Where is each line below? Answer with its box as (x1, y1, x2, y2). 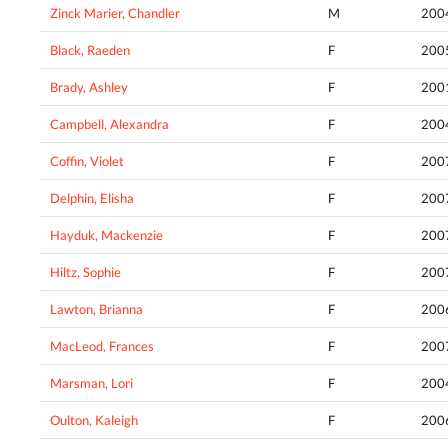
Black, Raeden (50, 42, 130, 59)
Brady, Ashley (50, 79, 128, 96)
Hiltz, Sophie (50, 264, 121, 281)
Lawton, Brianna (50, 301, 143, 318)
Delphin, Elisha (50, 190, 134, 207)
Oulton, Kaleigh (50, 412, 138, 429)
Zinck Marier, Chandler (50, 5, 180, 22)
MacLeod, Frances (50, 338, 154, 355)
